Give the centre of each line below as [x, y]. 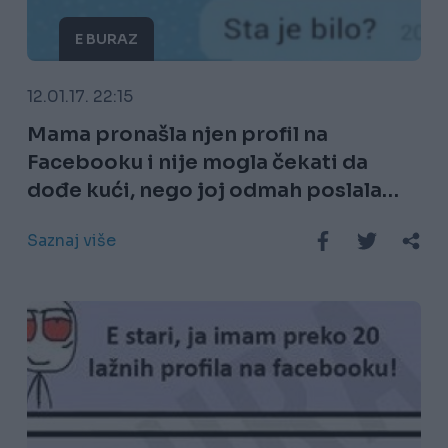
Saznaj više [71, 241]
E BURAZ [106, 39]
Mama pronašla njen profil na [177, 135]
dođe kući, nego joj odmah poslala [204, 191]
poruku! [67, 219]
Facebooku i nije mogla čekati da [197, 163]
